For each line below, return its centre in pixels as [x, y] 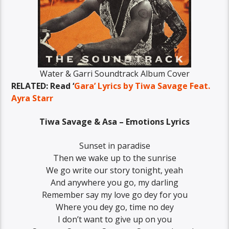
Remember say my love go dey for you [114, 194]
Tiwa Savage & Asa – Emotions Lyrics [114, 122]
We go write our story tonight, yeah [114, 170]
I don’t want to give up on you [114, 219]
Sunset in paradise [114, 145]
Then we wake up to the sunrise [114, 158]
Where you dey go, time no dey [114, 207]
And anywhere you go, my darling [114, 182]
